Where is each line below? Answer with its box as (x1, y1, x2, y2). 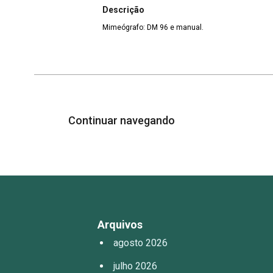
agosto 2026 (113, 237, 168, 249)
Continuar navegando (68, 113, 177, 127)
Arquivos (97, 218, 143, 232)
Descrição (102, 4, 144, 15)
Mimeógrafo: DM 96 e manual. (170, 23, 204, 32)
